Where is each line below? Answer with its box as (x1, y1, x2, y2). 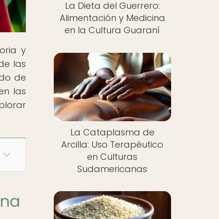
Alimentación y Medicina (59, 12, 165, 24)
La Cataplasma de (70, 126, 154, 138)
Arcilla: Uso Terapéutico (61, 138, 164, 151)
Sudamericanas (77, 162, 148, 175)
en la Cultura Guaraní (65, 24, 160, 37)
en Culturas (87, 150, 138, 163)
